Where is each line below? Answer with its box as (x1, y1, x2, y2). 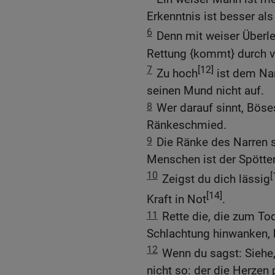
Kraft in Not (147, 192, 206, 206)
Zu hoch (157, 66, 198, 81)
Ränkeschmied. (147, 118, 227, 133)
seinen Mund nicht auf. (147, 83, 264, 98)
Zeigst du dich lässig (162, 172, 270, 187)
